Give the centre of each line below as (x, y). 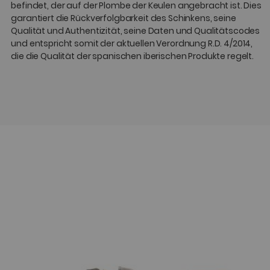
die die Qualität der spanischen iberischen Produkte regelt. (133, 56)
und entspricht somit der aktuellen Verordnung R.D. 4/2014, (132, 44)
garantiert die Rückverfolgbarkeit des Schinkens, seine (124, 18)
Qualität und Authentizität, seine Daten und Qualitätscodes (136, 31)
